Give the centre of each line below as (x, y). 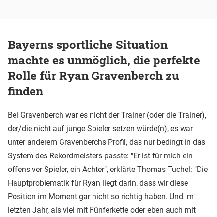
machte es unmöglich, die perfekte (104, 60)
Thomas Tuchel (164, 170)
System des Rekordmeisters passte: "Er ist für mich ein (100, 156)
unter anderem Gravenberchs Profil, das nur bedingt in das (107, 142)
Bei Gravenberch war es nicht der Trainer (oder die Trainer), (107, 115)
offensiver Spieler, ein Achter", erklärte (72, 170)
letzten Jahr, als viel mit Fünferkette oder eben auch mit (102, 210)
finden (25, 91)
